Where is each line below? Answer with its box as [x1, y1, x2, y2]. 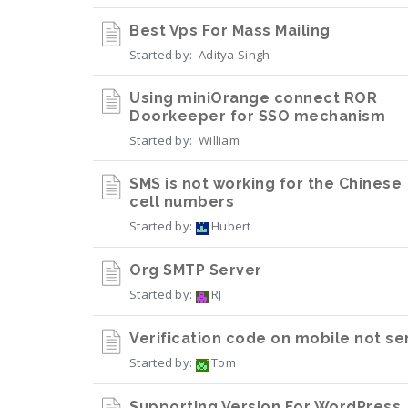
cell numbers [129, 193, 234, 210]
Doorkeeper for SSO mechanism [129, 107, 385, 125]
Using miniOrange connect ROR [129, 89, 377, 107]
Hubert [208, 218, 251, 234]
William [198, 132, 240, 148]
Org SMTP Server [129, 261, 262, 279]
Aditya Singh [198, 46, 270, 63]
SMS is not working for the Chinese [129, 175, 402, 192]
